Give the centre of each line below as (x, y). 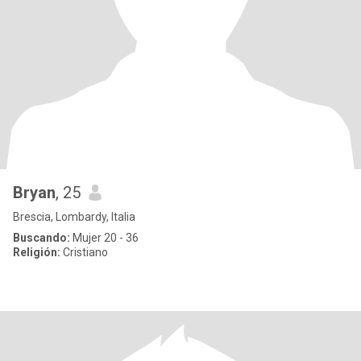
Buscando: (41, 238)
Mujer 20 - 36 (104, 238)
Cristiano (84, 252)
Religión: (37, 252)
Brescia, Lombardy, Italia (74, 217)
